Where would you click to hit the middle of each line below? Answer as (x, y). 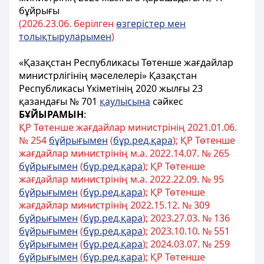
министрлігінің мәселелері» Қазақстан (108, 75)
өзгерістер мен (151, 24)
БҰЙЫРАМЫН (51, 114)
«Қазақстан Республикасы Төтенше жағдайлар (126, 62)
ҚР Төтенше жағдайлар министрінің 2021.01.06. (128, 127)
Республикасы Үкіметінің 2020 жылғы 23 (111, 88)
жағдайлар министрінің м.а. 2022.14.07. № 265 (124, 153)
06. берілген (87, 24)
